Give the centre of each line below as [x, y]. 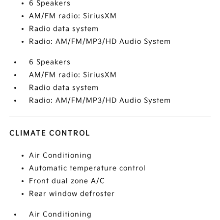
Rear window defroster [72, 194]
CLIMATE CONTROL [50, 134]
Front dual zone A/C [67, 181]
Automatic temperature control [88, 168]
